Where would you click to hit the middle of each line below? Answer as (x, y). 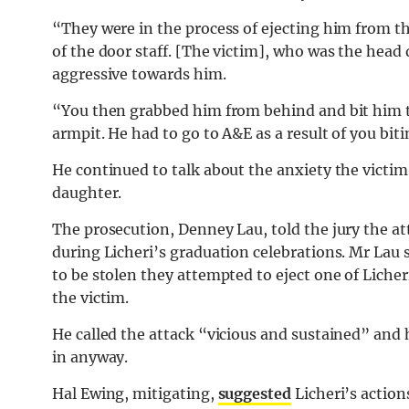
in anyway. (90, 357)
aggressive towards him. (139, 74)
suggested (254, 394)
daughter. (87, 193)
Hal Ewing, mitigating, (135, 394)
